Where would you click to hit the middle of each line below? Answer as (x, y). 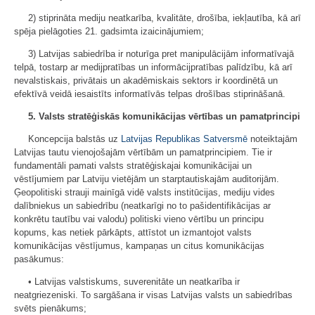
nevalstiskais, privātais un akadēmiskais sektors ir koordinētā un (146, 81)
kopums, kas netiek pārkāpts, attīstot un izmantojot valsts (133, 233)
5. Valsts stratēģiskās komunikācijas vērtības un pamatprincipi (164, 117)
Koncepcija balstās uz (75, 139)
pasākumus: (39, 259)
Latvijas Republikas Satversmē (184, 139)
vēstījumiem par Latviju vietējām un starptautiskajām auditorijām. (147, 179)
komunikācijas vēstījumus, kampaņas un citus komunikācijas (139, 246)
